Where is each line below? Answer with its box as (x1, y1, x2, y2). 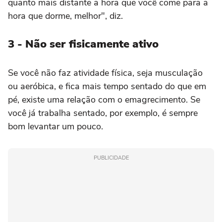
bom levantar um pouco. (8, 120, 106, 132)
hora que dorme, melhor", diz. (8, 9, 123, 22)
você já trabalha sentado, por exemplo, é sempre (8, 107, 198, 119)
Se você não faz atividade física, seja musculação (8, 66, 203, 79)
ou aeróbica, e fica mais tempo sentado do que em (8, 80, 206, 92)
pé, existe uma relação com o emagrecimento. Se (8, 93, 200, 106)
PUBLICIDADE (93, 154, 129, 162)
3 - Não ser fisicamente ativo (8, 36, 159, 52)
